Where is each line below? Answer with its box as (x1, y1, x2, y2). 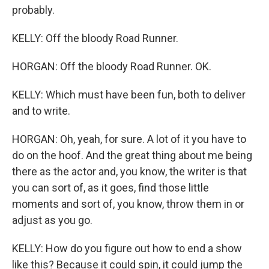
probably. (12, 3, 55, 16)
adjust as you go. (12, 213, 92, 226)
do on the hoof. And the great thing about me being (12, 148, 252, 162)
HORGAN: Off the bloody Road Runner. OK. (12, 59, 211, 73)
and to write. (12, 104, 70, 117)
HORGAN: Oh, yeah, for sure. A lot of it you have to (12, 132, 246, 145)
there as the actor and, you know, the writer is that (12, 165, 247, 178)
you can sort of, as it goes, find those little (12, 181, 209, 194)
